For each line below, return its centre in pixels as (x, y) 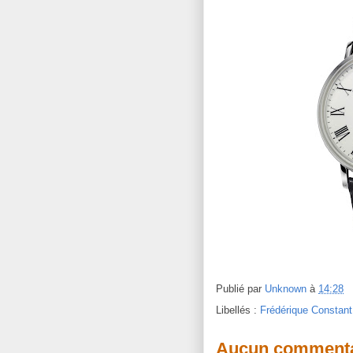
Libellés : (238, 310)
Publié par (240, 289)
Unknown (287, 289)
